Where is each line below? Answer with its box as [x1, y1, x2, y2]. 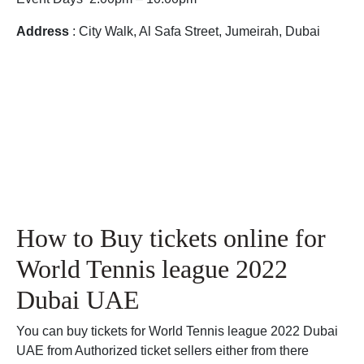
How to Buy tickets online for [16, 223, 326, 253]
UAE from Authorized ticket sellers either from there [16, 344, 309, 358]
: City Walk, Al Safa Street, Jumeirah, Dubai [69, 24, 320, 39]
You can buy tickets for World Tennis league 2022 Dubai [16, 324, 338, 339]
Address [16, 24, 69, 39]
